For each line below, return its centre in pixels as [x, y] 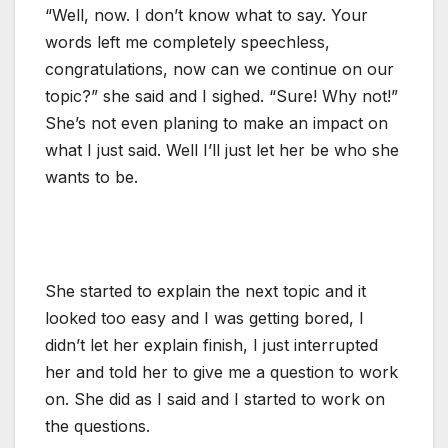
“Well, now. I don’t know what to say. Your [206, 14]
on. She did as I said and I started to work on [215, 398]
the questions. [97, 425]
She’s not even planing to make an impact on [216, 122]
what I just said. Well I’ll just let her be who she [222, 149]
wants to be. [91, 176]
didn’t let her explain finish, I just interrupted [211, 344]
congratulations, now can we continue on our [219, 68]
